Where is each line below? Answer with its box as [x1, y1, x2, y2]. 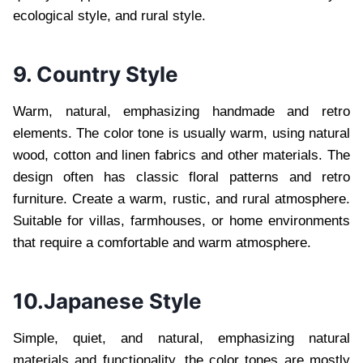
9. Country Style [13, 61, 178, 87]
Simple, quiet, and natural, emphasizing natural [13, 330, 350, 346]
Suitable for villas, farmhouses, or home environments [13, 212, 350, 228]
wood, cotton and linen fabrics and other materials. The [13, 147, 350, 163]
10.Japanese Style [13, 288, 202, 314]
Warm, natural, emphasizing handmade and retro [13, 103, 350, 119]
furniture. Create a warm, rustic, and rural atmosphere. [13, 190, 350, 207]
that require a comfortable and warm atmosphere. [13, 234, 311, 250]
